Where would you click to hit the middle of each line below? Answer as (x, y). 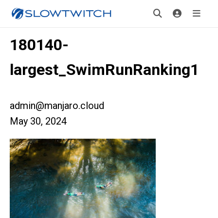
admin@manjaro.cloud (57, 106)
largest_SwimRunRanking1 (104, 70)
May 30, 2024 (38, 121)
